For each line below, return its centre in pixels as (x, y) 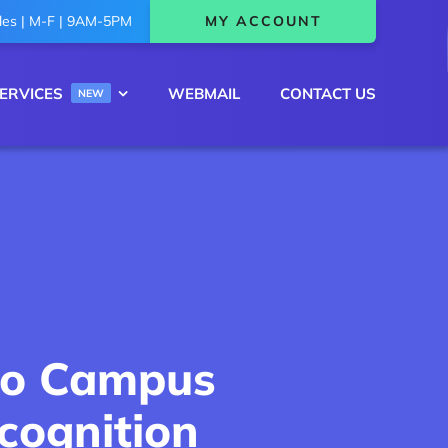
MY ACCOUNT (263, 21)
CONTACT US (328, 93)
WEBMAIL (204, 93)
